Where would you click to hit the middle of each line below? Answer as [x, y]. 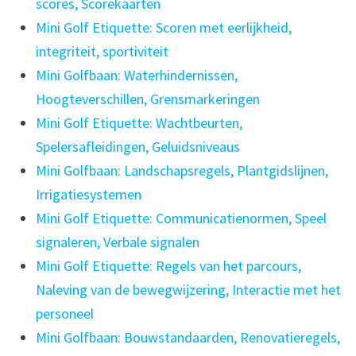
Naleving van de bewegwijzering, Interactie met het [188, 290]
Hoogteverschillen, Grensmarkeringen [147, 99]
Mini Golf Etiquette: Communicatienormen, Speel [181, 219]
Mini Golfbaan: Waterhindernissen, [136, 75]
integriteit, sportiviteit [102, 52]
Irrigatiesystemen [88, 195]
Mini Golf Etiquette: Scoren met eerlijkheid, [163, 28]
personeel [64, 314]
